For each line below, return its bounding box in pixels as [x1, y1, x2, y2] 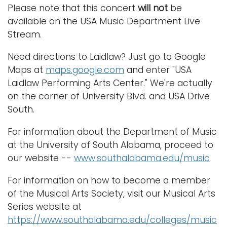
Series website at [8, 200, 82, 213]
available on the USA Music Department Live [8, 15, 200, 27]
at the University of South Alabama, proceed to [8, 138, 213, 151]
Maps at [8, 63, 46, 76]
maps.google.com [46, 63, 124, 76]
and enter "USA [124, 63, 192, 76]
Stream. [8, 28, 42, 41]
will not [138, 2, 168, 14]
